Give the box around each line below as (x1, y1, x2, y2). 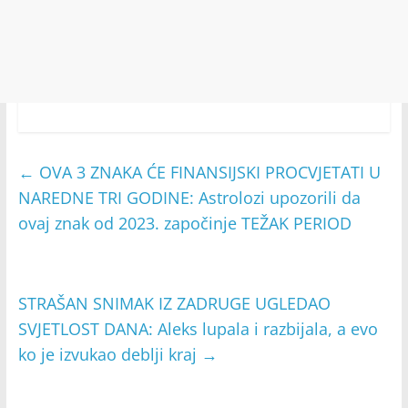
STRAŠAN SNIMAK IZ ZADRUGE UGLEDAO (17, 292, 331, 315)
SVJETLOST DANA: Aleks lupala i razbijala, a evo (17, 318, 378, 341)
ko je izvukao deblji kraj (17, 343, 201, 366)
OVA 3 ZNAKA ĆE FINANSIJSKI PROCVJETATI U (34, 161, 381, 184)
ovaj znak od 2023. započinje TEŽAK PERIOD (17, 212, 352, 235)
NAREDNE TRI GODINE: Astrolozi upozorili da (17, 187, 361, 209)
